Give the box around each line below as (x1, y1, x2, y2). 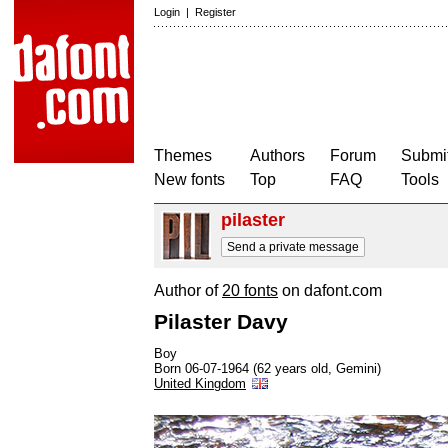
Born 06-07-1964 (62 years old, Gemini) (154, 361, 381, 376)
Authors (250, 147, 305, 164)
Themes (154, 147, 212, 164)
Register (195, 6, 236, 18)
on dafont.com (278, 282, 382, 299)
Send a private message (227, 240, 359, 254)
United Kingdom (154, 376, 246, 391)
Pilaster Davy (154, 310, 288, 333)
